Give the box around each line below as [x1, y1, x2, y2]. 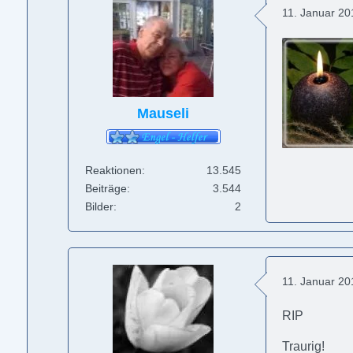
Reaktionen [85, 163, 143, 176]
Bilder [85, 199, 114, 213]
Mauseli [137, 105, 190, 121]
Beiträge [85, 181, 128, 195]
